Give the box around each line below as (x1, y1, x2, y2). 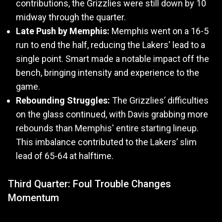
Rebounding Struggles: (16, 95, 110, 106)
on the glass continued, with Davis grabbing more (16, 109, 208, 120)
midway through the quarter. (16, 12, 126, 23)
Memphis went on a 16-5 (110, 26, 209, 37)
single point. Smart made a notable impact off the (16, 54, 209, 64)
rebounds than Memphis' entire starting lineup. (16, 123, 199, 134)
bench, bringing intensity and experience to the (16, 67, 199, 78)
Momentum (8, 192, 59, 204)
